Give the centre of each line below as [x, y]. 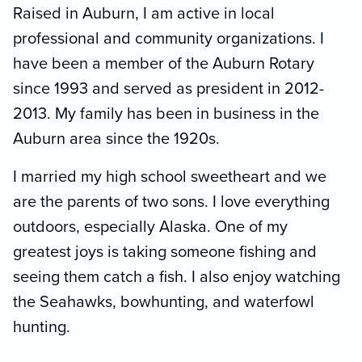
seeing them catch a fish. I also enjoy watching [177, 278]
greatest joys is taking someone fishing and [165, 253]
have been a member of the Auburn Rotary [164, 64]
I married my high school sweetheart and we [170, 177]
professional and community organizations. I [168, 39]
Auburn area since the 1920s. [116, 139]
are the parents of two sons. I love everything [171, 202]
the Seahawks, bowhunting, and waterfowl [164, 303]
